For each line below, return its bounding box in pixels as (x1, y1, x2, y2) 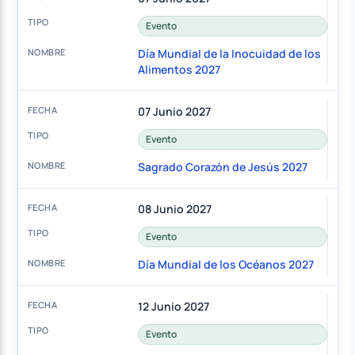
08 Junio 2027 (137, 201, 212, 217)
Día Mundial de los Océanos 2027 (137, 257, 314, 273)
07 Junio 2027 (137, 104, 211, 120)
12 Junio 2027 (137, 299, 209, 315)
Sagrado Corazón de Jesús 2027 (137, 159, 307, 175)
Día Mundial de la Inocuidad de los (137, 46, 321, 62)
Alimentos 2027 (137, 62, 220, 78)
